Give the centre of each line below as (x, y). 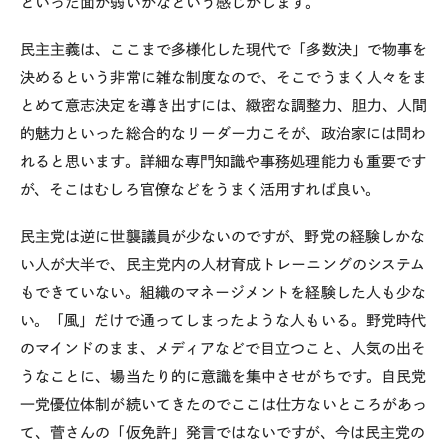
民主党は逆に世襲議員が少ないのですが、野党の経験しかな (223, 236)
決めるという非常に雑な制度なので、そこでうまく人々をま (224, 77)
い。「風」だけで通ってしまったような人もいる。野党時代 (223, 320)
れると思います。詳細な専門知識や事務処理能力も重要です (223, 161)
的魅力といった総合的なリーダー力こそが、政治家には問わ (223, 133)
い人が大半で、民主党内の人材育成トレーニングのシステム (223, 264)
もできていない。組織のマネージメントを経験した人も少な (223, 292)
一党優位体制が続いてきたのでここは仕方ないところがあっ (224, 404)
